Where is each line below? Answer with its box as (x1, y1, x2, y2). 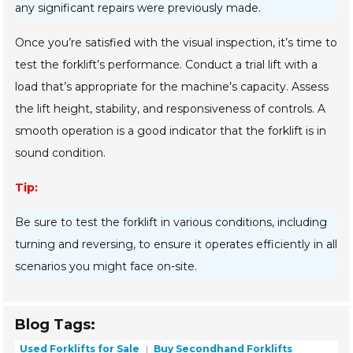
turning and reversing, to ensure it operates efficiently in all (15, 237, 338, 252)
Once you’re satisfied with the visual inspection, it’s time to (15, 35, 338, 50)
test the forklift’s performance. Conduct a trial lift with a (15, 58, 318, 72)
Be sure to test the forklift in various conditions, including (15, 215, 328, 230)
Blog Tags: (15, 316, 96, 334)
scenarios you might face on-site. (15, 259, 198, 274)
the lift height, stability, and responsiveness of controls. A (15, 102, 326, 117)
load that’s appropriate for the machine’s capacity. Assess (15, 80, 329, 95)
